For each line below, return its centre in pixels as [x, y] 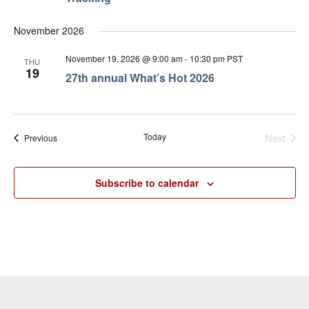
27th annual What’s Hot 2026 [140, 78]
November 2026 [49, 31]
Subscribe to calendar [147, 183]
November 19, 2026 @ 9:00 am [124, 59]
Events [69, 137]
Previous [40, 138]
